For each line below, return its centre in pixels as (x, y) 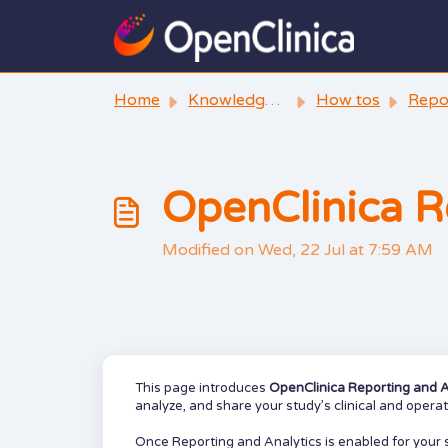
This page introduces (202, 388)
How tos (348, 100)
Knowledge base (226, 100)
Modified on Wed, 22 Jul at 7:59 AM (297, 250)
